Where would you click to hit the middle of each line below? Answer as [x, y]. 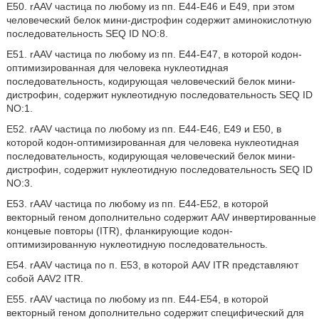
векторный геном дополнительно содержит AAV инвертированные [161, 217]
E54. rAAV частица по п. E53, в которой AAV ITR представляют [152, 265]
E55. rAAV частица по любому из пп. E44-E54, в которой [137, 299]
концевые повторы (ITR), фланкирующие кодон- [119, 231]
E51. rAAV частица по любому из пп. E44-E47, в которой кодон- [154, 54]
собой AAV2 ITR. [45, 278]
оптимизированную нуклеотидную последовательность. [137, 244]
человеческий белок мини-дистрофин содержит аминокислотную [159, 20]
